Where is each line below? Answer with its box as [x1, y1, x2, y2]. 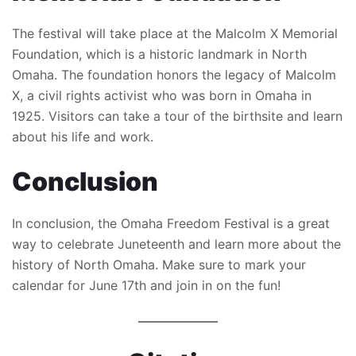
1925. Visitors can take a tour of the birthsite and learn [12, 108, 342, 125]
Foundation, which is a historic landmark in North [12, 46, 307, 63]
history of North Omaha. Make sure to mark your [12, 257, 306, 273]
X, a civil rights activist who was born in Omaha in [12, 87, 311, 104]
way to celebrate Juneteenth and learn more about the [12, 236, 341, 253]
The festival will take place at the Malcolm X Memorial [12, 25, 338, 42]
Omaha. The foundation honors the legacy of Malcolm [12, 67, 336, 83]
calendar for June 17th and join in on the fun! [12, 277, 281, 294]
